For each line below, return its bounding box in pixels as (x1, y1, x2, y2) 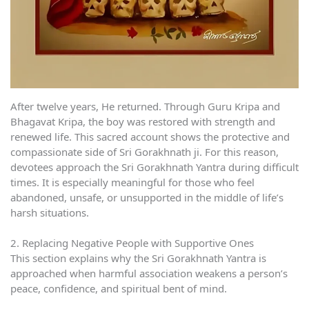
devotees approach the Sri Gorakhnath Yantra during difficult (10, 159, 299, 174)
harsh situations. (10, 205, 89, 219)
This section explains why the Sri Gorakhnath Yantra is (10, 251, 266, 266)
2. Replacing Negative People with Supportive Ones (10, 236, 254, 250)
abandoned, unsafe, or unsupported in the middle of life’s (10, 190, 283, 204)
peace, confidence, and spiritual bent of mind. (10, 281, 227, 296)
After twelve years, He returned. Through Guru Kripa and (10, 99, 280, 113)
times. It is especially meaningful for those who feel (10, 175, 255, 189)
